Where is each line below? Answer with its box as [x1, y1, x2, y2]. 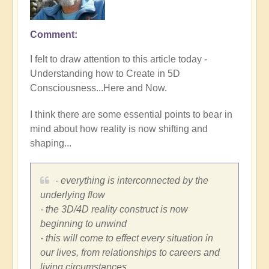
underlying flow [40, 189, 105, 200]
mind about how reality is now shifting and [30, 123, 208, 134]
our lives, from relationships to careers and [40, 247, 220, 258]
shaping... [30, 138, 71, 148]
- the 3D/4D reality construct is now [40, 204, 188, 214]
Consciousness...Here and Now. [30, 82, 167, 93]
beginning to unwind [40, 218, 127, 229]
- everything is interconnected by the [55, 175, 208, 186]
